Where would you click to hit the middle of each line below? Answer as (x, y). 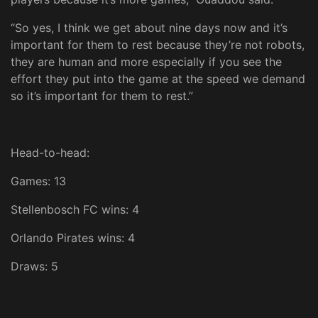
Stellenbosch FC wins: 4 (75, 210)
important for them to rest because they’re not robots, (158, 45)
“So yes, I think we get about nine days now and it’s (149, 28)
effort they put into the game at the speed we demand (158, 79)
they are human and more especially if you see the (146, 62)
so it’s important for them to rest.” (102, 96)
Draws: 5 (34, 267)
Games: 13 (38, 181)
